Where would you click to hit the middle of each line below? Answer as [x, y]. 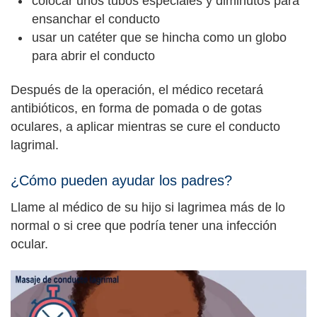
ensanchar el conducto [98, 19]
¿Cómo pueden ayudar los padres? [121, 180]
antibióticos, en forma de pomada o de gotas [136, 108]
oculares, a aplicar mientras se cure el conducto [145, 127]
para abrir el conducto [95, 56]
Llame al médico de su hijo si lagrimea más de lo [148, 207]
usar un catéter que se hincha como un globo [159, 37]
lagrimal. [36, 145]
